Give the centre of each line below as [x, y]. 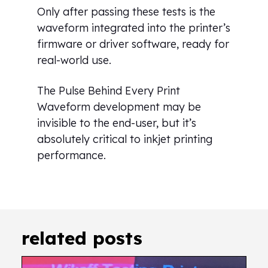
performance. [72, 155]
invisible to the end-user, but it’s [117, 123]
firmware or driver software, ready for [133, 44]
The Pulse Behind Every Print [109, 90]
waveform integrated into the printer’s [134, 28]
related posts [82, 238]
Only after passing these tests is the [127, 11]
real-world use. [74, 60]
